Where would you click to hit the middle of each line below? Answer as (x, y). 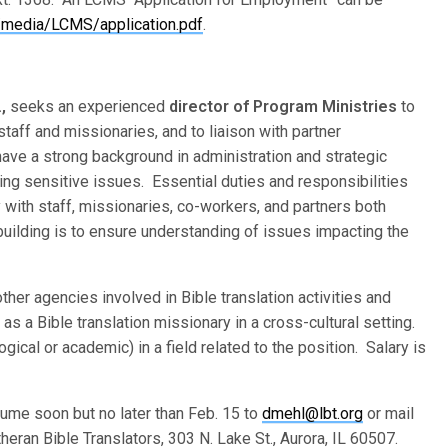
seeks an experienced (88, 106)
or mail (389, 413)
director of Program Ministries (283, 106)
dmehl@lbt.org (313, 413)
